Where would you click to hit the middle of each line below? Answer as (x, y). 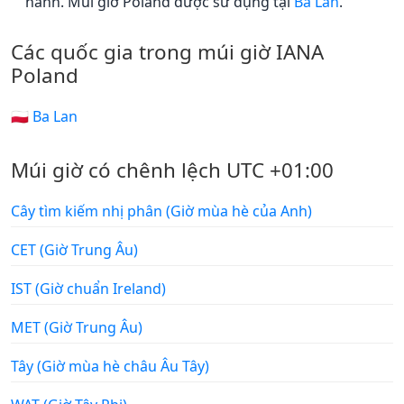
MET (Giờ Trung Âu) (77, 327)
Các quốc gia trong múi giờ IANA (167, 51)
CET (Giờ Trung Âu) (74, 249)
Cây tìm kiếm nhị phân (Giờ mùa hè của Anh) (161, 211)
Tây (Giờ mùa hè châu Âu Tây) (110, 366)
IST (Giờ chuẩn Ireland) (88, 288)
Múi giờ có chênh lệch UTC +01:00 (172, 170)
